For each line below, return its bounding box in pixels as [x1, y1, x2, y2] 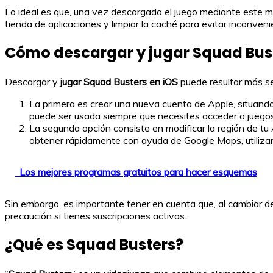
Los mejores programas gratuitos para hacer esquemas [19, 165, 257, 178]
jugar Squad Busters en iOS [60, 75, 178, 88]
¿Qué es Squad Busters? [5, 234, 183, 255]
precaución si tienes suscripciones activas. [5, 209, 186, 222]
